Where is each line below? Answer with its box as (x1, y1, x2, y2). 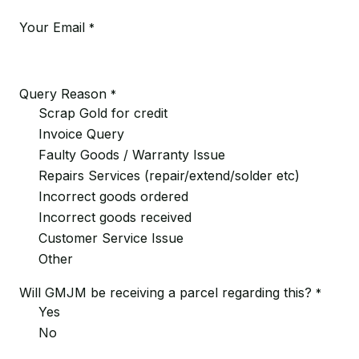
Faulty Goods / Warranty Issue (38, 147, 225, 163)
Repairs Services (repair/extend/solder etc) (38, 167, 300, 184)
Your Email (19, 19, 85, 35)
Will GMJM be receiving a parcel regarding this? (19, 284, 312, 301)
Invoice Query (38, 126, 124, 142)
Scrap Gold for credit (38, 105, 167, 121)
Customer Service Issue (38, 230, 184, 246)
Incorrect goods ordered (38, 188, 188, 204)
